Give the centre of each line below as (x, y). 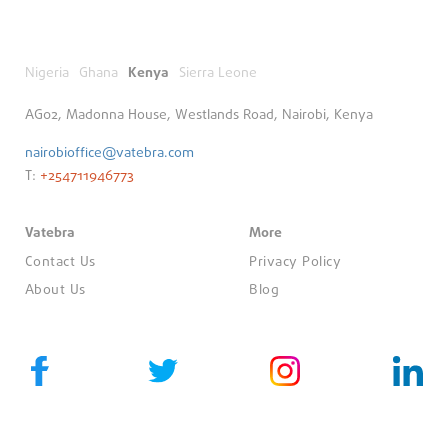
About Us (55, 290)
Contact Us (60, 262)
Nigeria (47, 73)
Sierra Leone (218, 73)
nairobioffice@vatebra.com (109, 153)
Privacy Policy (295, 262)
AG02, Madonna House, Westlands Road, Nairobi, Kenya (199, 115)
